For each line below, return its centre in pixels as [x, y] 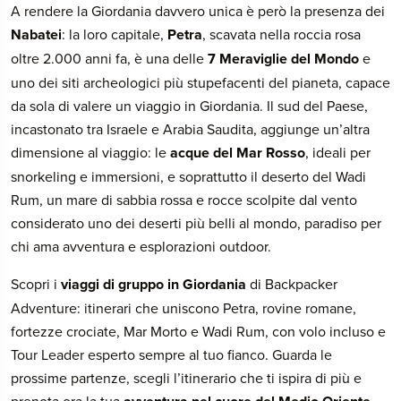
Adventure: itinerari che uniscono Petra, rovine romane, [183, 308]
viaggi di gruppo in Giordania [152, 284]
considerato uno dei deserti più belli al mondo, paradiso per [196, 223]
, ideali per [338, 152]
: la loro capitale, [115, 34]
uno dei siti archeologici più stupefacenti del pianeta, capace [200, 82]
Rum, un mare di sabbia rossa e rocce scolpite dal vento [184, 200]
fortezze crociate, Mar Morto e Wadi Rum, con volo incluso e [198, 331]
